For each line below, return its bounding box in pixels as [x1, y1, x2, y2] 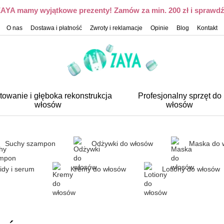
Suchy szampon [5, 139, 55, 147]
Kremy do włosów [70, 165, 126, 173]
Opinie [150, 24, 168, 31]
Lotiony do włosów [162, 165, 220, 173]
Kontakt [197, 24, 217, 31]
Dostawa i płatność [30, 24, 82, 31]
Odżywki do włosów [91, 139, 153, 147]
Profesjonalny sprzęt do [137, 91, 221, 100]
